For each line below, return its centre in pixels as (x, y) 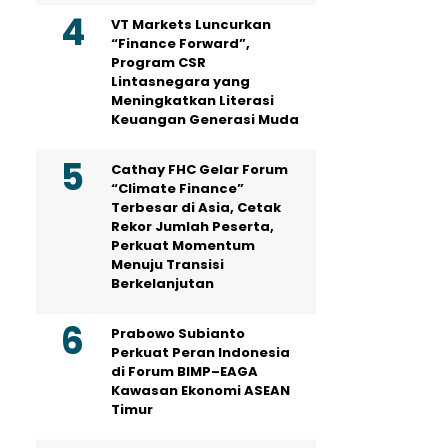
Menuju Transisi (167, 264)
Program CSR (158, 62)
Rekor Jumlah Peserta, (192, 226)
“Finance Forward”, (180, 43)
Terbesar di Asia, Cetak (196, 207)
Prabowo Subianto (178, 333)
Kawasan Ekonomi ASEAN (200, 390)
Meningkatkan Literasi (192, 100)
